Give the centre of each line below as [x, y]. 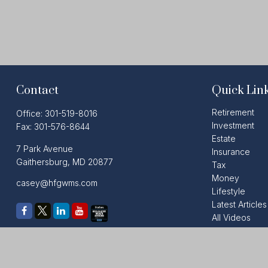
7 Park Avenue [44, 148]
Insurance [231, 151]
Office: [30, 113]
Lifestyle [229, 191]
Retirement [233, 112]
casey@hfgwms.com [57, 182]
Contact [37, 90]
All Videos [232, 217]
